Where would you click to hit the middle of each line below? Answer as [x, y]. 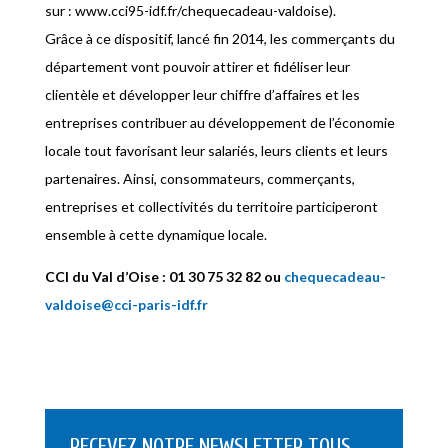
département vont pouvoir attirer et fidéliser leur [197, 66]
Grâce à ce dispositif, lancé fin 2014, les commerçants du [219, 38]
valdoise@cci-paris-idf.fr [126, 304]
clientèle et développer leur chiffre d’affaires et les [202, 94]
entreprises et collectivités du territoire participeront [211, 206]
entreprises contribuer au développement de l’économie [219, 122]
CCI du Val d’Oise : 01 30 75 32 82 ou [164, 276]
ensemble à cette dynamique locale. [157, 234]
